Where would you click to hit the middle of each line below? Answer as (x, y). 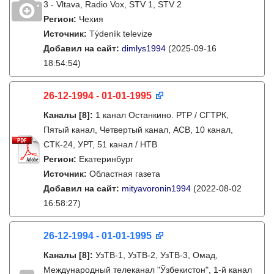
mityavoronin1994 (156, 188)
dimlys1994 (144, 48)
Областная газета (125, 174)
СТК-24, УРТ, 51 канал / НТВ (100, 144)
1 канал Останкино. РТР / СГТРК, (162, 115)
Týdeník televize (121, 34)
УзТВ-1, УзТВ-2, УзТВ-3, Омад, (157, 255)
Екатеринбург (106, 159)
